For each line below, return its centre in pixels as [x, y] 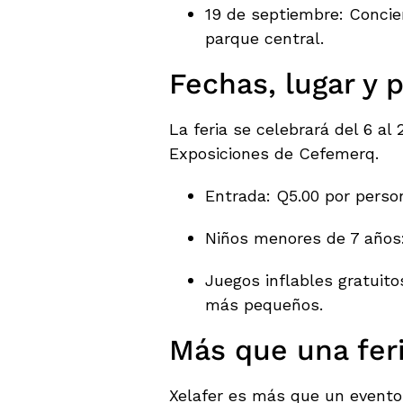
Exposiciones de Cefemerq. [274, 154]
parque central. [264, 39]
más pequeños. [264, 305]
